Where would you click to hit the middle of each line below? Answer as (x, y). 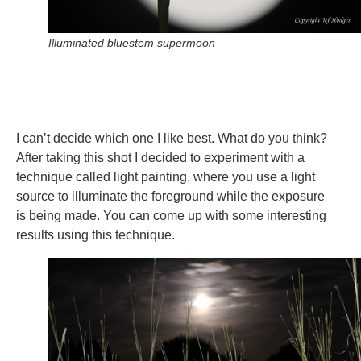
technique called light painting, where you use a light (166, 177)
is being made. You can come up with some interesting (171, 216)
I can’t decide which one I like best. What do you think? (172, 139)
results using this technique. (95, 235)
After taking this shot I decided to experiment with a (160, 158)
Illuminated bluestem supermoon (132, 43)
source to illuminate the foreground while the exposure (170, 197)
